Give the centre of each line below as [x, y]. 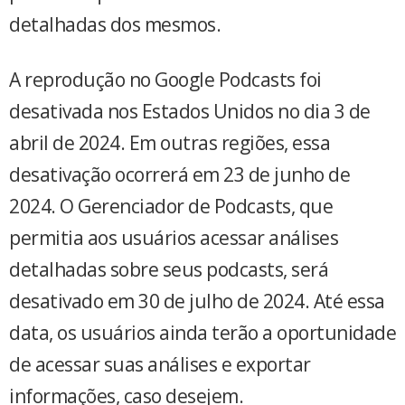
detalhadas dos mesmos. [115, 24]
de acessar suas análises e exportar [160, 364]
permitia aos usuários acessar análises [174, 238]
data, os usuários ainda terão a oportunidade [202, 333]
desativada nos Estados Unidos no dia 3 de [190, 111]
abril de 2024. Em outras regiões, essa [170, 143]
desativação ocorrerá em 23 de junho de [179, 174]
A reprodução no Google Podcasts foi [165, 80]
